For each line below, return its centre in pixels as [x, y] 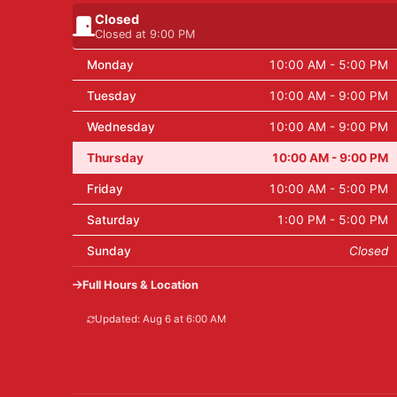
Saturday [113, 220]
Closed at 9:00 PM [145, 34]
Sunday [109, 251]
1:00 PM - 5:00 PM [332, 220]
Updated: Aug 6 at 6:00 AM [160, 319]
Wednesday [121, 127]
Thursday [115, 158]
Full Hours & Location [140, 284]
